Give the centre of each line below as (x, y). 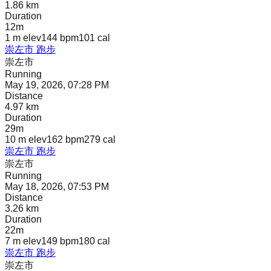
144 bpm (60, 38)
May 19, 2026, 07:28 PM (57, 85)
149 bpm (60, 241)
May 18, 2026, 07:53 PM (57, 187)
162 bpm (65, 140)
